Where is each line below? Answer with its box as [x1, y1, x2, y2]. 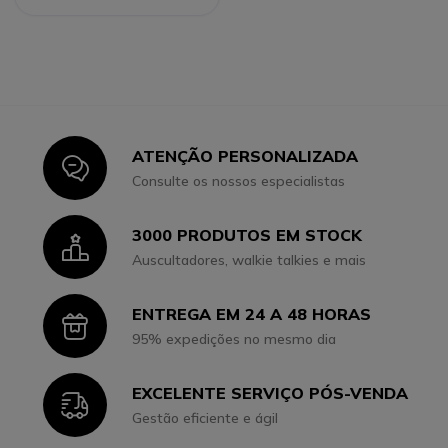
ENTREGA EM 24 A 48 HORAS [132, 304, 372, 325]
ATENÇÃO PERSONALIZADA [132, 146, 359, 167]
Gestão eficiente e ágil [132, 409, 279, 428]
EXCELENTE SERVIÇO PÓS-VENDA [132, 383, 409, 404]
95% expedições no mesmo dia [132, 330, 337, 349]
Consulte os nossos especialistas [132, 172, 346, 191]
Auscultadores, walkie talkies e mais [132, 251, 367, 270]
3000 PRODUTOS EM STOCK [132, 225, 363, 246]
